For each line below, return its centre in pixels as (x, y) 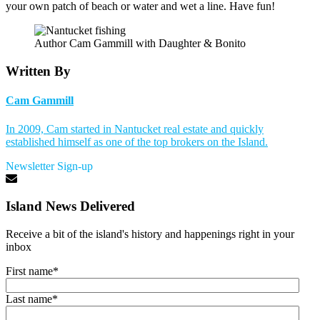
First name (29, 271)
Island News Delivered (70, 206)
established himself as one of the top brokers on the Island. (137, 141)
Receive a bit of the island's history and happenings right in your (150, 234)
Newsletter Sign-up (49, 166)
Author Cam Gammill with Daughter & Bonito (140, 44)
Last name (29, 299)
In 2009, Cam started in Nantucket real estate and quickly (135, 129)
